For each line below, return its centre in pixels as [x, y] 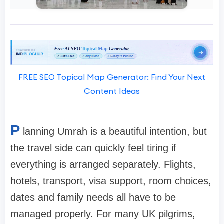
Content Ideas [112, 91]
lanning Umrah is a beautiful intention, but [115, 132]
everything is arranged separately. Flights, [103, 165]
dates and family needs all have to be [93, 198]
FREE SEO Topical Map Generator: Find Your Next [112, 77]
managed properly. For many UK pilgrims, [103, 214]
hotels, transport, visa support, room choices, [111, 181]
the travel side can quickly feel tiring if [93, 148]
